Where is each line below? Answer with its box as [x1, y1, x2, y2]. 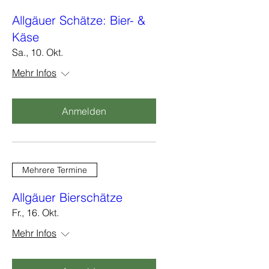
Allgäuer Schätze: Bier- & [12, 13, 145, 28]
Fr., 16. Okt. [12, 207, 59, 219]
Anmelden [62, 105, 106, 117]
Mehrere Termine [22, 164, 87, 175]
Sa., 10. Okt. [12, 46, 63, 58]
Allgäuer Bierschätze [12, 190, 122, 205]
